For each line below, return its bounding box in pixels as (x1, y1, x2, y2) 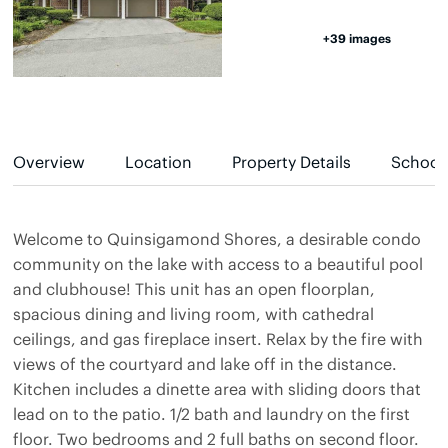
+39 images (323, 29, 391, 46)
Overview (13, 150, 85, 172)
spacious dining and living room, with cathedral (13, 302, 374, 324)
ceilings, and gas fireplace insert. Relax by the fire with (13, 327, 423, 349)
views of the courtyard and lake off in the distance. (13, 352, 397, 374)
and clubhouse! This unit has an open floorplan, (13, 277, 375, 299)
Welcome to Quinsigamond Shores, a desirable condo (13, 227, 421, 249)
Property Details (232, 150, 351, 172)
